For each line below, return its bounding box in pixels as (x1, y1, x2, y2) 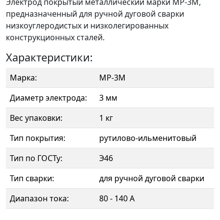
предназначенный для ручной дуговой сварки (6, 8, 184, 19)
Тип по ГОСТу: (10, 153, 62, 164)
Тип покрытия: (10, 133, 65, 143)
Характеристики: (6, 50, 93, 64)
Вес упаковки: (10, 112, 62, 123)
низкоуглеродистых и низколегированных (6, 20, 168, 31)
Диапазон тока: (10, 193, 69, 204)
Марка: (10, 72, 37, 83)
